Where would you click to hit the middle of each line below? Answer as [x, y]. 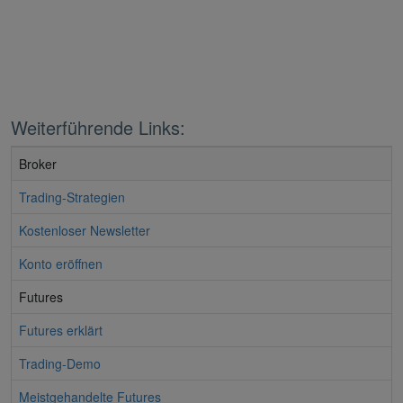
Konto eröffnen [61, 263]
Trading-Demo [60, 363]
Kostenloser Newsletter [85, 230]
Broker [38, 163]
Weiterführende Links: [98, 127]
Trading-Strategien [72, 197]
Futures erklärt [61, 330]
